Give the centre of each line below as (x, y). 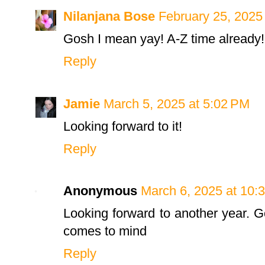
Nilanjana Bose (109, 17)
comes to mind (105, 231)
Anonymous (100, 191)
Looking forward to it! (123, 126)
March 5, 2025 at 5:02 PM (177, 104)
